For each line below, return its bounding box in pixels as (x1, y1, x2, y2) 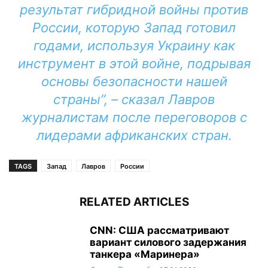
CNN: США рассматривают (90, 224, 229, 236)
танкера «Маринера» (90, 248, 200, 260)
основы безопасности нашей (41, 74, 227, 89)
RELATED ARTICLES (79, 195, 189, 209)
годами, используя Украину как (33, 38, 235, 53)
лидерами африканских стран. (36, 127, 232, 143)
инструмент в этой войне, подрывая (17, 56, 251, 71)
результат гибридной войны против (20, 2, 248, 17)
